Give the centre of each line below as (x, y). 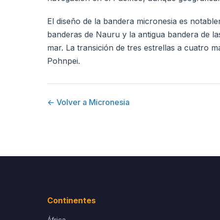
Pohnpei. (64, 61)
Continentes (71, 200)
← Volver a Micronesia (88, 102)
